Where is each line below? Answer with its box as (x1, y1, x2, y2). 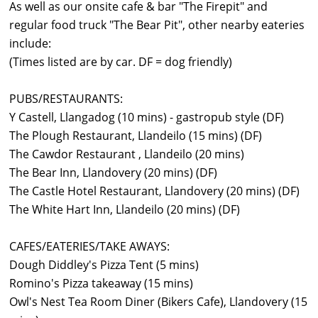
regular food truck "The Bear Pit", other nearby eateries (9, 17, 305, 33)
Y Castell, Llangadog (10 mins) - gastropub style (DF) (9, 109, 284, 126)
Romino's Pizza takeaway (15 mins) (9, 275, 193, 292)
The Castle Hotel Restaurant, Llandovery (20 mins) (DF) (9, 183, 300, 199)
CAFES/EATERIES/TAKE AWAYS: (9, 238, 170, 255)
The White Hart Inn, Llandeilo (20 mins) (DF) (9, 202, 240, 218)
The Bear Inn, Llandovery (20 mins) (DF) (9, 165, 217, 181)
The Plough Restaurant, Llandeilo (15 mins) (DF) (9, 128, 262, 144)
